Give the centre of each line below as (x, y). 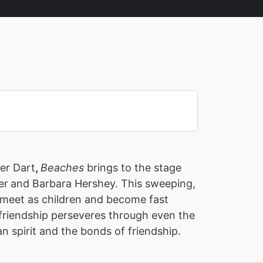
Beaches (64, 167)
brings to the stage (134, 167)
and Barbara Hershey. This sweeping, (103, 183)
